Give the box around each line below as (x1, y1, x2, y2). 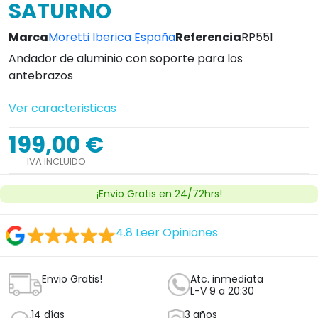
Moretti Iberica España (48, 29, 175, 45)
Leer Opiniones (135, 224, 218, 241)
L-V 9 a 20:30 (190, 284, 254, 298)
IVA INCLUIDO (26, 155, 86, 168)
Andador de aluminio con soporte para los (9, 50, 243, 67)
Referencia (175, 29, 241, 45)
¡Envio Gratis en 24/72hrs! (96, 187, 222, 201)
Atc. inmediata (190, 272, 263, 286)
